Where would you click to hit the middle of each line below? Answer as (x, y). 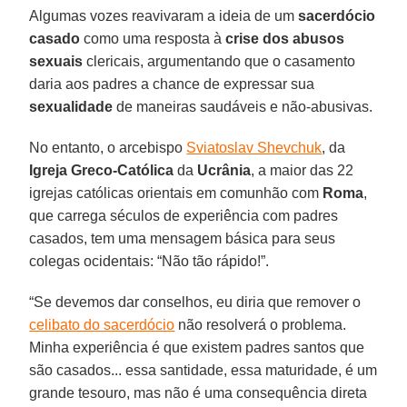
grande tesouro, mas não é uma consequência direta (199, 392)
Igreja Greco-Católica (102, 170)
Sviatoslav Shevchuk (254, 147)
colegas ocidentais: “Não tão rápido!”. (149, 261)
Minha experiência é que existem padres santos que (197, 347)
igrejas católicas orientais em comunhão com (176, 193)
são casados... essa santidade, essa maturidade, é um (203, 370)
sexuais (56, 61)
